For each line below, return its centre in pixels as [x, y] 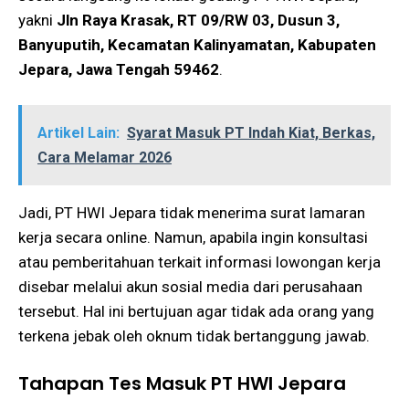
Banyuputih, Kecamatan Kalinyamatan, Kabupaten [197, 44]
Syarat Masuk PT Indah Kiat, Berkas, [251, 133]
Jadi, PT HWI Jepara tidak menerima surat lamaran [192, 213]
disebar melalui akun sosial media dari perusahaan [190, 287]
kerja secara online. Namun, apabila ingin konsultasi [193, 238]
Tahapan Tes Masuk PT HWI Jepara [182, 383]
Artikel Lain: [79, 133]
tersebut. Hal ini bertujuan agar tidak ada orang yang [196, 312]
